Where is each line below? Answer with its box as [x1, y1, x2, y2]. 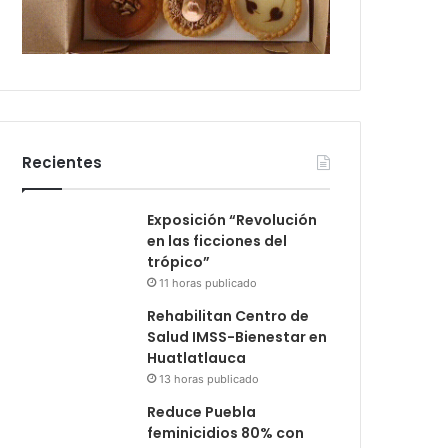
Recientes [22, 151, 103, 173]
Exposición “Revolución [147, 209, 318, 230]
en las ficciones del [147, 230, 288, 251]
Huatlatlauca [147, 347, 247, 368]
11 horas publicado [159, 275, 258, 290]
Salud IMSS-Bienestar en [147, 326, 328, 347]
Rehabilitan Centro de [147, 305, 310, 326]
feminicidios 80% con [147, 422, 305, 443]
